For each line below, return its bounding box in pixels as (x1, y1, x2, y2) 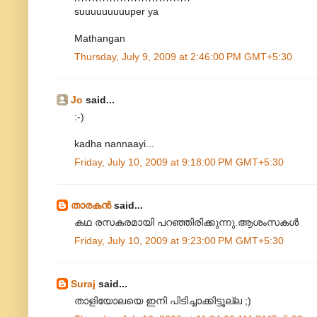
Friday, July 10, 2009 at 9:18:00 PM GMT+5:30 (74, 156, 284, 168)
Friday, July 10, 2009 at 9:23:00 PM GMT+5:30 (74, 235, 284, 247)
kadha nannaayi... (74, 138, 154, 150)
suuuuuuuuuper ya (74, 6, 158, 18)
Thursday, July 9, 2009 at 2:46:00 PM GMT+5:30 (74, 51, 292, 63)
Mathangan (74, 33, 125, 45)
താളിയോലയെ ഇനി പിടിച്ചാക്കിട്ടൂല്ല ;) (74, 295, 251, 307)
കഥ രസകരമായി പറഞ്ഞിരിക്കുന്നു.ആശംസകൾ (74, 217, 299, 229)
